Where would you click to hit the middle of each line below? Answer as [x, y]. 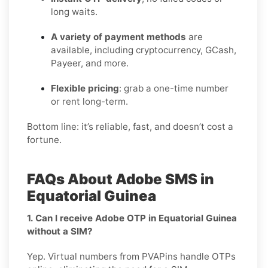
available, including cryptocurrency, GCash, [144, 50]
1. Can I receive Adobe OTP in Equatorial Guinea [132, 218]
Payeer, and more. [90, 63]
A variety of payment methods [118, 36]
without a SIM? [60, 231]
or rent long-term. [89, 101]
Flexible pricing [85, 88]
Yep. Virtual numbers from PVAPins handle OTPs [131, 256]
